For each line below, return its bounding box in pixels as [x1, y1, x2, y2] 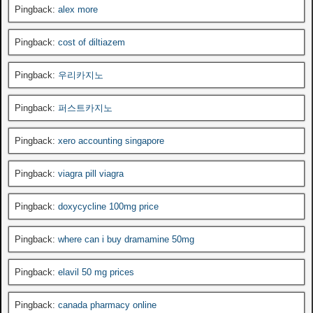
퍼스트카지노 [58, 102, 112, 113]
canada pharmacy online [58, 299, 156, 310]
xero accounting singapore [58, 135, 164, 146]
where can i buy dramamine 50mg [58, 233, 194, 245]
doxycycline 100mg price [58, 201, 159, 212]
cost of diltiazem [58, 36, 125, 48]
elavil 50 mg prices [58, 266, 134, 277]
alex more [58, 3, 98, 15]
